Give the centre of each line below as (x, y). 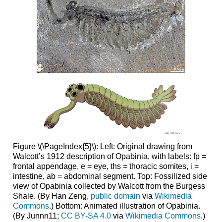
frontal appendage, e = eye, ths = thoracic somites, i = (106, 166)
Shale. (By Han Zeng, (52, 196)
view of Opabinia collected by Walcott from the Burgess (109, 186)
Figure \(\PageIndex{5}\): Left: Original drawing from (102, 147)
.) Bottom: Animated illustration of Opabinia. (124, 206)
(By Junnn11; (37, 216)
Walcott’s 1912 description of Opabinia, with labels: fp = (109, 157)
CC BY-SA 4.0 (86, 216)
